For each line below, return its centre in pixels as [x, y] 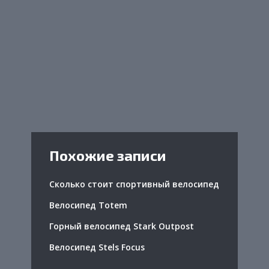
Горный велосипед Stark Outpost [122, 226]
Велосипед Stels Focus [97, 247]
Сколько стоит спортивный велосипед [134, 184]
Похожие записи [108, 156]
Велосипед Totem [88, 205]
